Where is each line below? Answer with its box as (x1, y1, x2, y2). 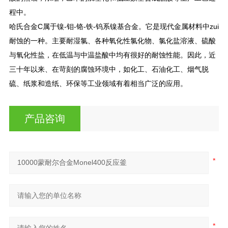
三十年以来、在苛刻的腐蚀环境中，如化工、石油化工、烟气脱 (9, 65, 209, 73)
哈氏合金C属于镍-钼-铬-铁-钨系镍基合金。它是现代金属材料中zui (9, 22, 219, 31)
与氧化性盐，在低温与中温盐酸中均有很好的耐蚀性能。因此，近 (9, 50, 216, 59)
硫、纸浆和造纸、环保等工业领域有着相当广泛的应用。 (9, 79, 187, 88)
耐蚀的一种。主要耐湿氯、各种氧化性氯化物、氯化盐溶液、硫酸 (9, 36, 216, 45)
